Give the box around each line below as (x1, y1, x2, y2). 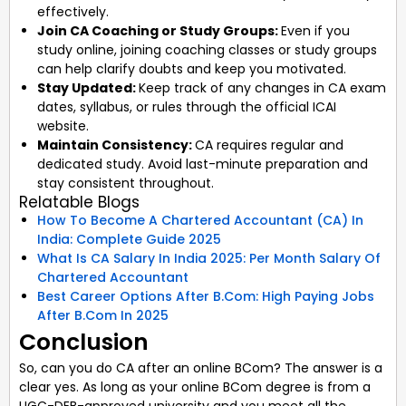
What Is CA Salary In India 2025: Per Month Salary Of (37, 248, 381, 267)
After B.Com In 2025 (37, 305, 169, 324)
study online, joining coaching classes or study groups (37, 40, 377, 59)
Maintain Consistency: (37, 135, 195, 154)
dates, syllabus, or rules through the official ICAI (37, 97, 336, 116)
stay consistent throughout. (37, 173, 214, 192)
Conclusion (19, 325, 149, 358)
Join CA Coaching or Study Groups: (37, 21, 281, 40)
